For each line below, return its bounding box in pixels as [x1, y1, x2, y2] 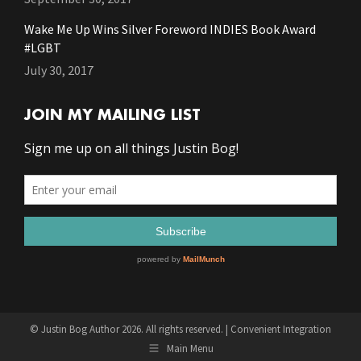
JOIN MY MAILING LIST [24, 108, 201, 123]
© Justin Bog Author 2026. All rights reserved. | [30, 322, 230, 337]
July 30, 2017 [24, 62, 93, 79]
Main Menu [167, 341, 214, 355]
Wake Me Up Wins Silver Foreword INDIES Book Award [24, 21, 316, 38]
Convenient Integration [230, 322, 331, 337]
